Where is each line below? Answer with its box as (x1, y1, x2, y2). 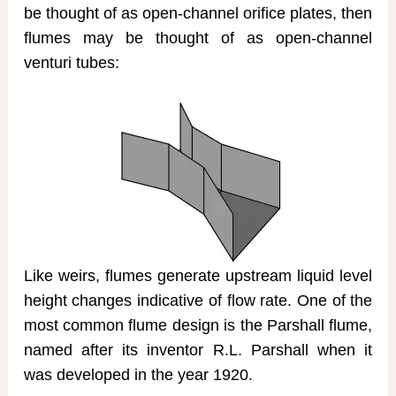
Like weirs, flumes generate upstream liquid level (23, 266, 373, 285)
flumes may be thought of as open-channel (23, 29, 373, 48)
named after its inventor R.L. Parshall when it (23, 340, 373, 359)
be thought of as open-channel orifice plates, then (23, 4, 373, 23)
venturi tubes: (23, 54, 119, 72)
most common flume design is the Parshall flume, (23, 316, 373, 334)
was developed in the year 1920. (23, 365, 253, 384)
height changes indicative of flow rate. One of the (23, 291, 373, 309)
